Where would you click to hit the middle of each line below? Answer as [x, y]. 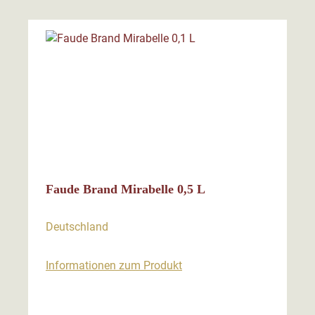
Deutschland [77, 227]
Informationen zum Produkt [114, 266]
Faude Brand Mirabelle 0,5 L [126, 189]
